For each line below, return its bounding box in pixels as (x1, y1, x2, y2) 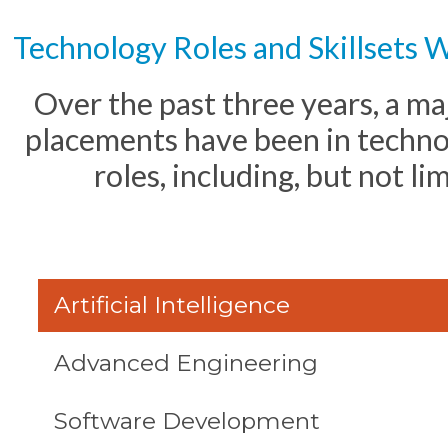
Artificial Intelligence (54, 290, 291, 319)
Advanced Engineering (54, 348, 319, 377)
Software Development (54, 406, 321, 435)
